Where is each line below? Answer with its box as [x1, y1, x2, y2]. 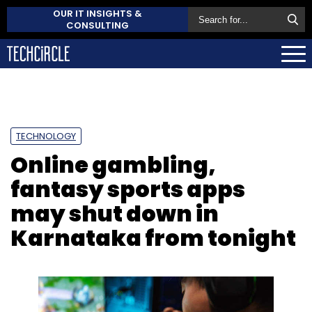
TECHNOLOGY [16, 129, 76, 143]
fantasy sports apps [10, 173, 245, 205]
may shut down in [10, 197, 219, 229]
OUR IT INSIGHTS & [53, 7, 142, 20]
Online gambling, [10, 148, 216, 180]
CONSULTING [66, 19, 129, 32]
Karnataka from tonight [10, 221, 296, 253]
